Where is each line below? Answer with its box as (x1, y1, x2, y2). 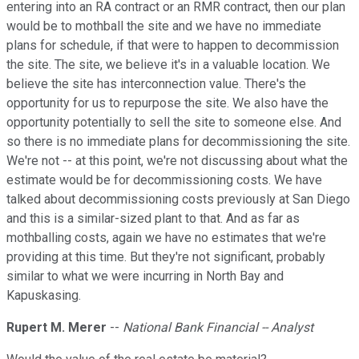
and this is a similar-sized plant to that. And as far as (6, 211, 300, 227)
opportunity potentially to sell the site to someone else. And (6, 115, 341, 131)
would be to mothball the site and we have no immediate (6, 18, 321, 34)
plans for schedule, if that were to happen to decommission (6, 38, 339, 54)
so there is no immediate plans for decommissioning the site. (6, 134, 350, 150)
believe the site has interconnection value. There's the (6, 76, 306, 92)
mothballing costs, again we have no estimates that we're (6, 230, 326, 246)
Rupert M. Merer (6, 320, 107, 336)
